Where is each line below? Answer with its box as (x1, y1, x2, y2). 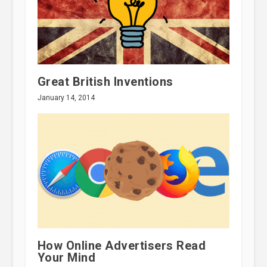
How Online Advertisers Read (37, 238, 206, 253)
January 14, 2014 (37, 93, 95, 102)
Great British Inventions (37, 74, 173, 89)
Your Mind (37, 250, 96, 265)
